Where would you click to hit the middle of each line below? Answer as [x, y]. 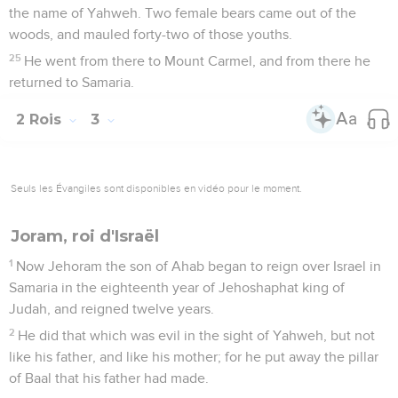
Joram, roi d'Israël [85, 236]
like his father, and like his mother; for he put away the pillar [194, 357]
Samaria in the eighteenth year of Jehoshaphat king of [177, 287]
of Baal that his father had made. [109, 378]
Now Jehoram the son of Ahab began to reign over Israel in [199, 266]
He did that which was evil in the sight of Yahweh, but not [197, 335]
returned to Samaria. [72, 82]
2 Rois [41, 119]
